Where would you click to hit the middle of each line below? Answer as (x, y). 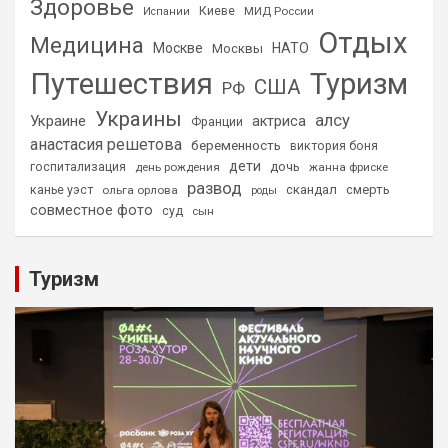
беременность (236, 145)
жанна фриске (348, 166)
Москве (178, 47)
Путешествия (121, 83)
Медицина (87, 44)
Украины (138, 118)
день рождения (177, 166)
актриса (279, 121)
